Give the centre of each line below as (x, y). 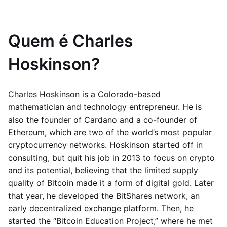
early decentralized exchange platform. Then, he (101, 208)
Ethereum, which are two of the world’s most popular (110, 132)
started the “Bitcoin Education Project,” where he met (110, 221)
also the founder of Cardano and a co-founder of (103, 120)
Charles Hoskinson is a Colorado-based (84, 94)
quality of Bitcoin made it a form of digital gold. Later (111, 183)
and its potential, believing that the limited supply (103, 170)
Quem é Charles (71, 41)
